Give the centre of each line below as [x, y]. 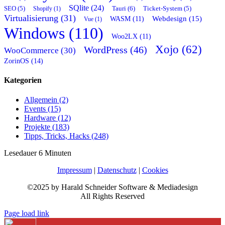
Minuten [58, 153]
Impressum [74, 170]
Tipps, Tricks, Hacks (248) [66, 136]
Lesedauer [20, 153]
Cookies [155, 170]
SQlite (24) [86, 8]
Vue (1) [93, 19]
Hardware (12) [47, 118]
